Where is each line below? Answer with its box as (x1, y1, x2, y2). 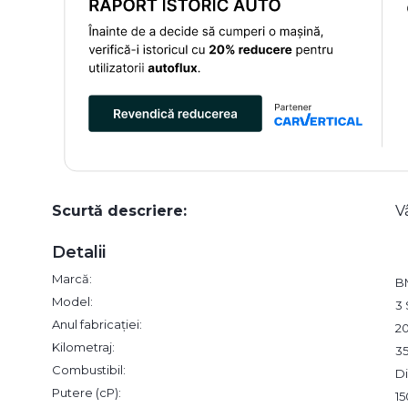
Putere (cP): (52, 384, 121, 400)
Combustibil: (52, 362, 126, 377)
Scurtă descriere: (52, 201, 187, 219)
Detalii (52, 241, 106, 262)
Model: (52, 293, 93, 309)
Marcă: (52, 270, 92, 286)
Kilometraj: (52, 339, 115, 354)
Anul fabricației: (52, 316, 142, 331)
